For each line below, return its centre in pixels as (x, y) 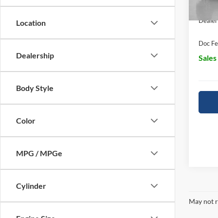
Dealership (35, 55)
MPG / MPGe (39, 153)
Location (31, 23)
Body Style (35, 88)
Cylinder (31, 186)
